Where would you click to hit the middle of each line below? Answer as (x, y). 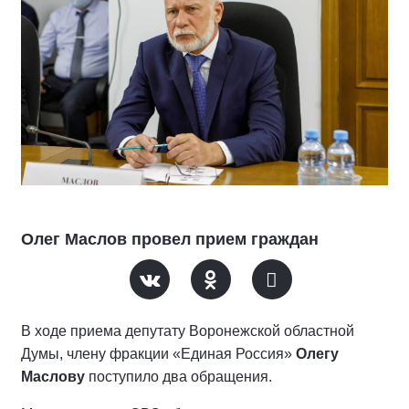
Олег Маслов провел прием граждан (170, 239)
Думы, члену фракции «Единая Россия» (158, 354)
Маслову (53, 377)
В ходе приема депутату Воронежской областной (188, 331)
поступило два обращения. (178, 377)
